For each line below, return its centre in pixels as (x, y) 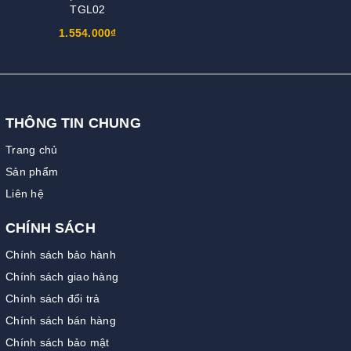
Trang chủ (32, 149)
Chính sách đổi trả (53, 298)
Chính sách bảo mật (58, 342)
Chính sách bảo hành (61, 254)
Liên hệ (25, 193)
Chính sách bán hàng (61, 320)
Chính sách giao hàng (62, 276)
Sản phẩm (32, 171)
